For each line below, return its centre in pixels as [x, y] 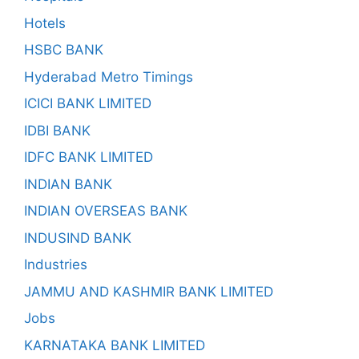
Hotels [45, 23]
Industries [56, 264]
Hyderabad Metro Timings [109, 77]
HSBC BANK [64, 50]
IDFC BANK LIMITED [89, 157]
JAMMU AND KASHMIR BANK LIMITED [149, 291]
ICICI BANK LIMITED [88, 103]
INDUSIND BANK [78, 238]
